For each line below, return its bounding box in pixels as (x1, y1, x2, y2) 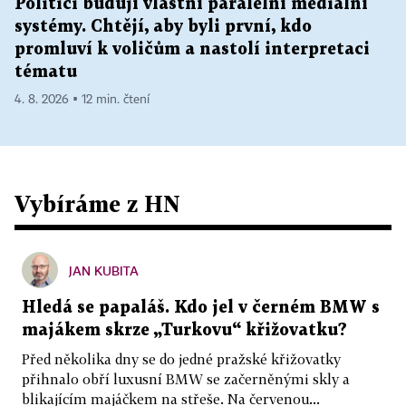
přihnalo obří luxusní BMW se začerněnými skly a (22, 371, 350, 387)
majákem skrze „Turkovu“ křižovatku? (22, 323, 347, 338)
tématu (14, 64, 77, 80)
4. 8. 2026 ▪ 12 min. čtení (14, 93, 150, 106)
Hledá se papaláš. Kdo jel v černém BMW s (22, 300, 380, 315)
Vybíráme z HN (14, 190, 180, 217)
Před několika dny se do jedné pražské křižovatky (22, 351, 341, 367)
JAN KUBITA (69, 263, 139, 278)
